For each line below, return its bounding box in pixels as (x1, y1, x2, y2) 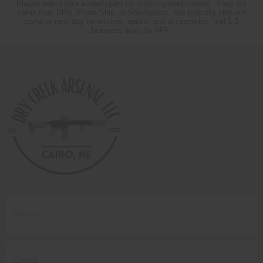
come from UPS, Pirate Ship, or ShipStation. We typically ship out (18, 8, 245, 17)
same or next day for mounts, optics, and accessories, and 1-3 (25, 16, 238, 26)
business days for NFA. (92, 25, 171, 35)
